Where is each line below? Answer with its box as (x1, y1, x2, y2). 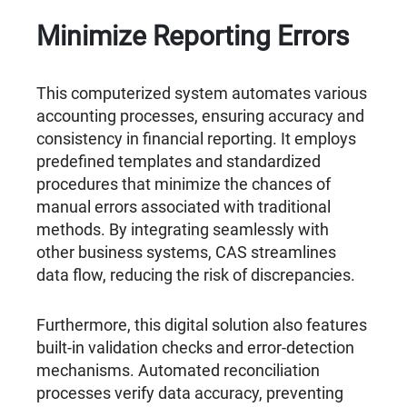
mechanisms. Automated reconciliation (36, 361, 321, 381)
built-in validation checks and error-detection (36, 338, 355, 358)
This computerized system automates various (36, 84, 368, 104)
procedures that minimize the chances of (36, 174, 332, 194)
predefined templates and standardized (36, 152, 322, 172)
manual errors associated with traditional (36, 197, 332, 217)
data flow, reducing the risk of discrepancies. (36, 265, 356, 285)
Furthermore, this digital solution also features (36, 315, 368, 335)
